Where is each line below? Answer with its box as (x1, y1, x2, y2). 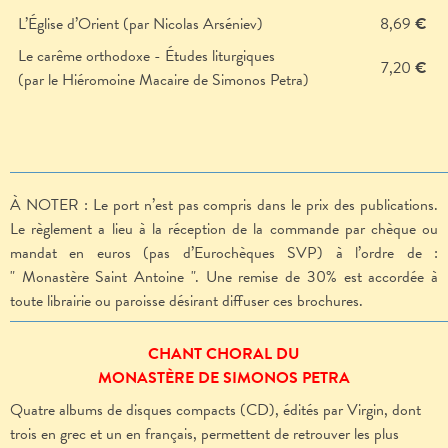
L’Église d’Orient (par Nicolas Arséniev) (18, 12, 263, 37)
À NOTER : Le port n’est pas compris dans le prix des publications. (10, 193, 438, 218)
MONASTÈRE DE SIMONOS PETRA (98, 366, 350, 391)
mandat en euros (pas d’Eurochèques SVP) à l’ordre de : (10, 241, 438, 266)
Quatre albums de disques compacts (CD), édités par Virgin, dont (10, 398, 421, 423)
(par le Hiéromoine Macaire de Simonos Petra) (18, 68, 309, 93)
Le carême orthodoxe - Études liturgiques (18, 44, 275, 69)
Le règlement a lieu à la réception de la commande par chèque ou (10, 217, 438, 242)
